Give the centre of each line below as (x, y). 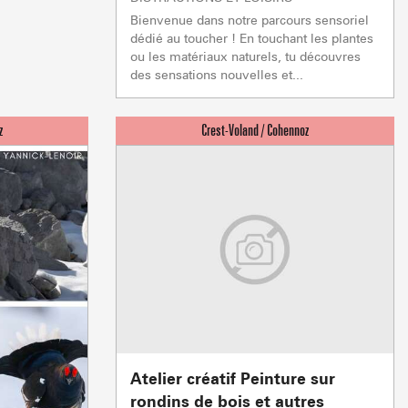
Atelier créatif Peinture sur (233, 379)
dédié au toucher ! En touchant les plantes (252, 38)
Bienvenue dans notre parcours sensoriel (250, 20)
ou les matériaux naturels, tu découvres (245, 56)
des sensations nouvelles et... (217, 75)
